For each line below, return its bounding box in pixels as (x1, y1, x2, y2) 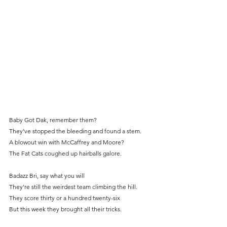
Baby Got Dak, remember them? (9, 116, 97, 124)
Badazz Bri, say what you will (9, 172, 85, 180)
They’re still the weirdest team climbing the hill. (9, 183, 137, 191)
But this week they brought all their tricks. (9, 205, 122, 213)
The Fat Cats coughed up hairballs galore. (9, 149, 122, 158)
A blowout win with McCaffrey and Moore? (9, 138, 124, 146)
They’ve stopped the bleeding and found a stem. (9, 127, 141, 135)
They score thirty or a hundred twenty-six (9, 194, 120, 202)
